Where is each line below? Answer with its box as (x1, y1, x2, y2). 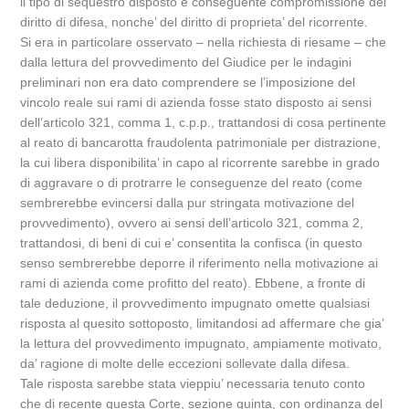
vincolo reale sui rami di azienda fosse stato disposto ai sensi (20, 95, 372, 110)
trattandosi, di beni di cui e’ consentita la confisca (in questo (20, 236, 363, 250)
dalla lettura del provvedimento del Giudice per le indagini (20, 55, 352, 69)
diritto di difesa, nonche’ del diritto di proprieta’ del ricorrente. (20, 15, 369, 29)
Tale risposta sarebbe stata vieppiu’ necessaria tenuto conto (20, 376, 366, 391)
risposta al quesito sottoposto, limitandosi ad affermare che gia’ (20, 316, 384, 330)
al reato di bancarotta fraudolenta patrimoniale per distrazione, (20, 135, 382, 150)
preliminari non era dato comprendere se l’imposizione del (20, 75, 356, 89)
